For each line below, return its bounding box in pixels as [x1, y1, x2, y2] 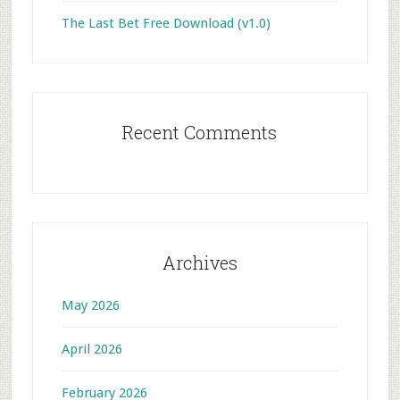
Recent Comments [122, 121, 278, 144]
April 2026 [61, 341, 122, 357]
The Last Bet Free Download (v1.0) [61, 15, 271, 31]
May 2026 [61, 297, 120, 313]
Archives [162, 251, 237, 274]
